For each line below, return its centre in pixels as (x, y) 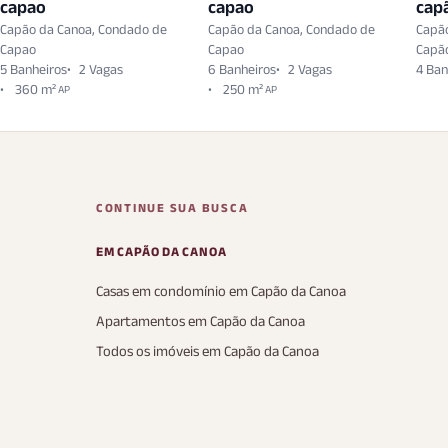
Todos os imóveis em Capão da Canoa (207, 351)
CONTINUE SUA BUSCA (172, 208)
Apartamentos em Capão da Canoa (200, 321)
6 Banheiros (242, 69)
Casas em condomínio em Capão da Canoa (221, 291)
